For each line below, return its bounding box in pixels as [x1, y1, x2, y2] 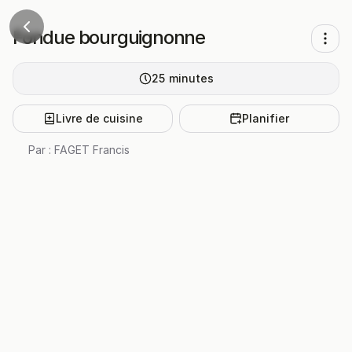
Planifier [242, 112, 289, 125]
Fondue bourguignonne [13, 26, 205, 49]
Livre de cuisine [55, 112, 143, 125]
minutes [168, 71, 214, 85]
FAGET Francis [54, 143, 130, 156]
